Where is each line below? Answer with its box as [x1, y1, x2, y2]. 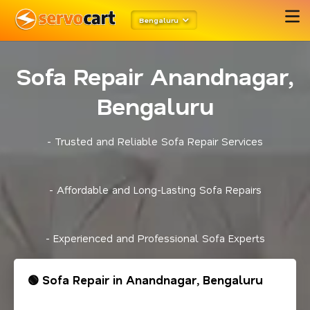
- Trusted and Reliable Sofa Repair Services [47, 134, 263, 148]
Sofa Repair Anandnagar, [17, 61, 293, 91]
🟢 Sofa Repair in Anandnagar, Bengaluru [28, 273, 263, 287]
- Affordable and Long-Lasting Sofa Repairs [48, 183, 262, 197]
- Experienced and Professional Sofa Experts [45, 231, 265, 245]
